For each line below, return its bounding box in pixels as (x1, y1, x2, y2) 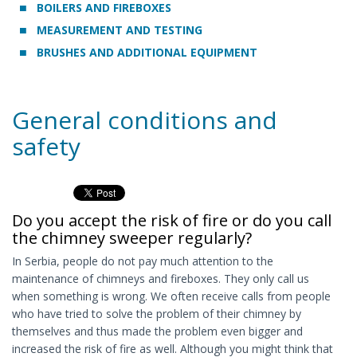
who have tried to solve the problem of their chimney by (12, 306, 301, 322)
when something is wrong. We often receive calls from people (12, 288, 331, 304)
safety (12, 130, 80, 163)
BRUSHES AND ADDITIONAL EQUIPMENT (33, 45, 257, 61)
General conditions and (12, 104, 277, 137)
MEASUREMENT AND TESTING (33, 22, 202, 38)
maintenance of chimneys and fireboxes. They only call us (12, 271, 309, 287)
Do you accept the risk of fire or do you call (12, 210, 331, 232)
